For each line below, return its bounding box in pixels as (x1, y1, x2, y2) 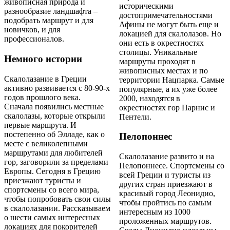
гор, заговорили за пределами (4, 157, 108, 166)
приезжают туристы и (4, 176, 81, 185)
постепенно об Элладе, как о (4, 129, 105, 139)
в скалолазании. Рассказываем (4, 203, 110, 213)
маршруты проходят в (119, 56, 196, 66)
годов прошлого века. (4, 92, 81, 102)
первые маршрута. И (4, 120, 76, 129)
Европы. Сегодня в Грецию (4, 166, 101, 176)
